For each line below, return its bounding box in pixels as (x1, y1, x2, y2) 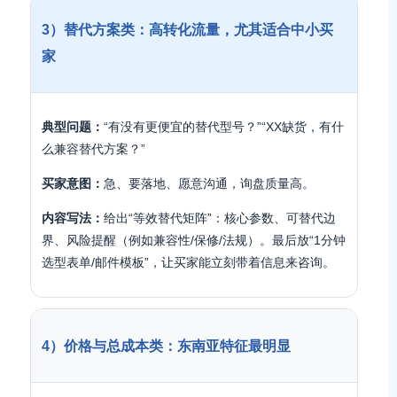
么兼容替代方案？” (42, 142, 145, 156)
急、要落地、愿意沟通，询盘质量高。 (104, 176, 315, 191)
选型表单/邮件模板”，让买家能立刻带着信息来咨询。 (42, 255, 335, 269)
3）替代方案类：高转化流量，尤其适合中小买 (42, 21, 333, 37)
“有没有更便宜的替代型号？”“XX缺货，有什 (104, 120, 344, 134)
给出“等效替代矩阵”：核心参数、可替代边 (104, 211, 336, 225)
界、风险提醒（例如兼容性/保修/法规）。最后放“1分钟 (42, 233, 346, 247)
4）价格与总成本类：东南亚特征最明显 (42, 338, 291, 354)
